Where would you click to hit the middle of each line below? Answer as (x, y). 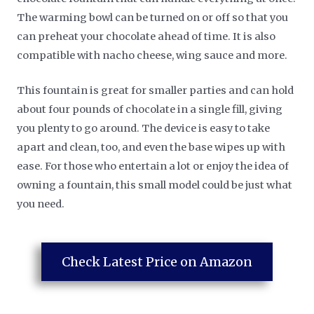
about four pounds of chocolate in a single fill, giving (150, 110)
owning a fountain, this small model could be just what (155, 185)
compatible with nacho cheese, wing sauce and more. (152, 55)
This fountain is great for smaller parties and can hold (156, 91)
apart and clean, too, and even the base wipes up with (151, 148)
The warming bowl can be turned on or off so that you (153, 17)
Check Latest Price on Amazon (157, 262)
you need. (41, 204)
